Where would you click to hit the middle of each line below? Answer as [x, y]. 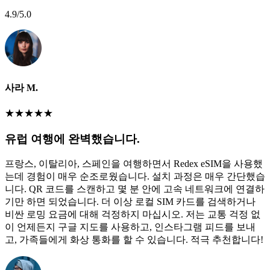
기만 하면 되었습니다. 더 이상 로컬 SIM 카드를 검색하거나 [130, 202]
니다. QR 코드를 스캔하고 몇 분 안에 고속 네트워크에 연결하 [135, 189]
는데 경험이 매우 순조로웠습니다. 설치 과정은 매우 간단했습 [135, 177]
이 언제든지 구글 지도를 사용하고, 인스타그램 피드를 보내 [130, 227]
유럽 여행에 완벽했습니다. [72, 139]
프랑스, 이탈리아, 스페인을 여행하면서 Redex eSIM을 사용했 [134, 164]
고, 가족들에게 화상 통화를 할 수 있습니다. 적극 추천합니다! [134, 240]
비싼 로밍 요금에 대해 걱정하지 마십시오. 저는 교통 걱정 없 [133, 215]
